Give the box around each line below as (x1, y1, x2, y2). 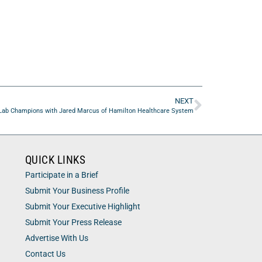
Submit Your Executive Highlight (25, 202, 140, 212)
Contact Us (25, 249, 65, 260)
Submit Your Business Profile (25, 186, 129, 196)
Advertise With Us (25, 233, 88, 244)
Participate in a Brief (25, 170, 98, 181)
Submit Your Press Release (25, 218, 122, 228)
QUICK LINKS (25, 153, 86, 167)
